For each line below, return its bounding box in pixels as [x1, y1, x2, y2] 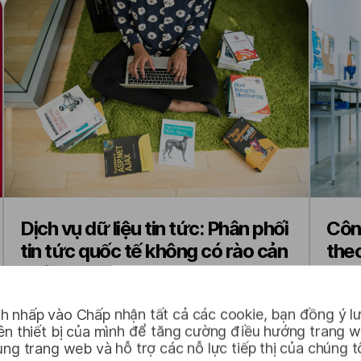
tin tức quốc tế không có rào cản [20, 239, 287, 263]
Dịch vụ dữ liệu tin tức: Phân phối [20, 217, 288, 240]
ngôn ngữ [20, 262, 100, 285]
